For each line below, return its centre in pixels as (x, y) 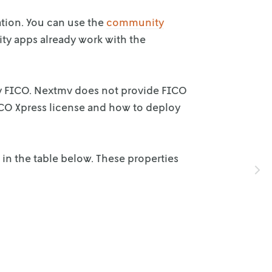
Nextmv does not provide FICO (110, 90)
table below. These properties (106, 158)
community (135, 22)
